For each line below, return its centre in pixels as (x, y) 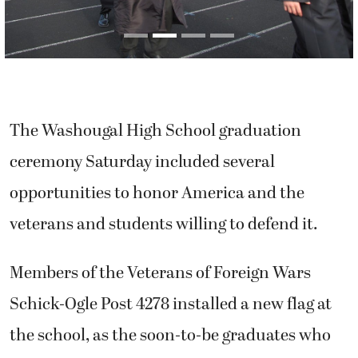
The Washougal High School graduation (155, 131)
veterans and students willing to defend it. (164, 225)
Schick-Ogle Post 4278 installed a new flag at (171, 305)
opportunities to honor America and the (157, 193)
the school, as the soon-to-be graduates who (170, 336)
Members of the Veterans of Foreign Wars (160, 274)
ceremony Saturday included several (142, 162)
